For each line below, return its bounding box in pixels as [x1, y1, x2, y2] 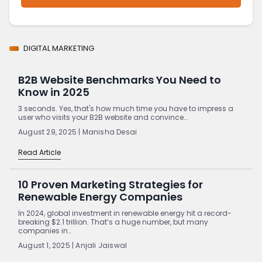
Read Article [18, 147, 61, 157]
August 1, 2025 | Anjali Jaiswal [18, 240, 127, 250]
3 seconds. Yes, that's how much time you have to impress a [18, 103, 233, 113]
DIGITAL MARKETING [23, 42, 94, 54]
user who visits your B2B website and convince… [18, 112, 187, 122]
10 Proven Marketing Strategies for [18, 177, 203, 192]
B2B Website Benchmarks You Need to [18, 72, 221, 87]
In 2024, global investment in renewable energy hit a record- [18, 208, 232, 218]
